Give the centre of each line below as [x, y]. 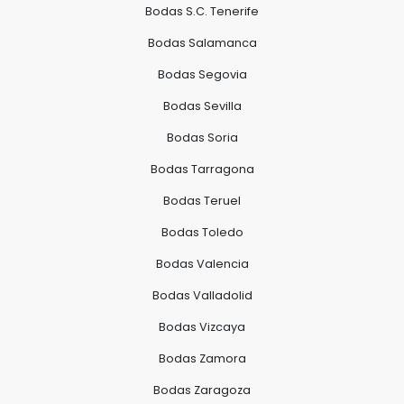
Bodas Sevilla [202, 106]
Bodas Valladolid [202, 295]
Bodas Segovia [202, 74]
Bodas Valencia [202, 263]
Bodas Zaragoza [202, 390]
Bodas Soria [202, 137]
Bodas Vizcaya [202, 326]
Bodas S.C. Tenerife [202, 11]
